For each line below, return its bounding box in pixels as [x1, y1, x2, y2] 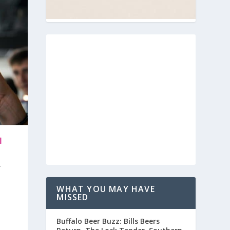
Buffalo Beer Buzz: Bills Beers [56, 216, 160, 226]
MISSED [56, 191, 89, 203]
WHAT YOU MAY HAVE [56, 183, 155, 195]
